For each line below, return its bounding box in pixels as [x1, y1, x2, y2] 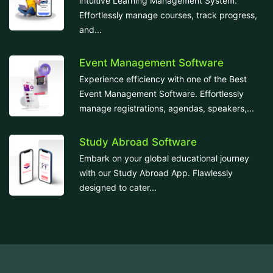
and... [79, 24, 102, 35]
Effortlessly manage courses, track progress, [79, 9, 257, 20]
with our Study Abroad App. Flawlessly [79, 167, 233, 178]
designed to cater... [79, 182, 157, 193]
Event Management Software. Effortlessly [79, 88, 244, 99]
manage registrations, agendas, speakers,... [79, 102, 254, 113]
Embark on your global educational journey [79, 152, 249, 163]
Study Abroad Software [79, 136, 197, 149]
